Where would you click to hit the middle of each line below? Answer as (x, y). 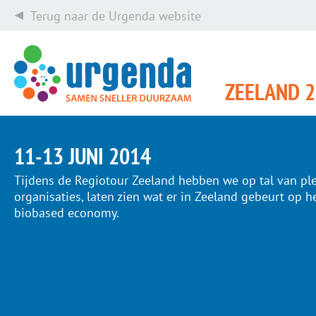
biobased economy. (67, 213)
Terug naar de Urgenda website (115, 16)
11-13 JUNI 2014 (83, 156)
